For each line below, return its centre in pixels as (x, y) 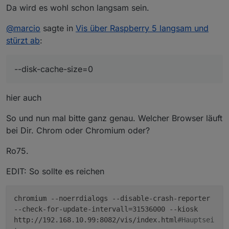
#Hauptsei (196, 220)
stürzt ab (23, 40)
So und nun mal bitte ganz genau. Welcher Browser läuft (114, 118)
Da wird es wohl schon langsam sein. (78, 7)
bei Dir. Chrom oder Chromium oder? (78, 130)
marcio (27, 28)
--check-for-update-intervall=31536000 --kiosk (106, 209)
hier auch (24, 97)
